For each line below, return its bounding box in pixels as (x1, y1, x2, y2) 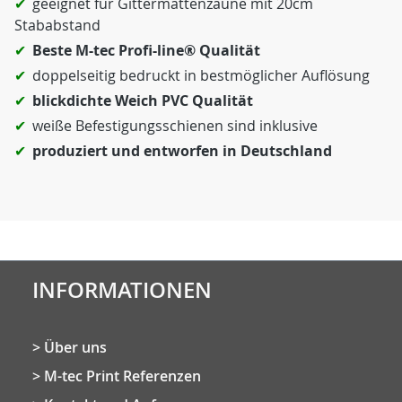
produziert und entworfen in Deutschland (32, 141, 332, 161)
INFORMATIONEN (32, 275, 212, 304)
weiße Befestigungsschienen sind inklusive (32, 116, 318, 135)
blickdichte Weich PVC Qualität (32, 91, 253, 110)
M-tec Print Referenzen (44, 366, 201, 386)
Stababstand (14, 15, 100, 35)
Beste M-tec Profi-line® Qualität (32, 40, 260, 60)
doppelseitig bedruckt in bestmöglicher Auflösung (32, 66, 370, 85)
